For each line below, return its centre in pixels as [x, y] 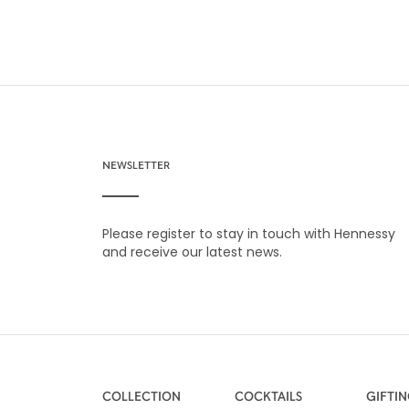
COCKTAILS [268, 395]
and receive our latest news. [192, 252]
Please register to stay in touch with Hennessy [249, 233]
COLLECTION [142, 395]
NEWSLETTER [136, 164]
